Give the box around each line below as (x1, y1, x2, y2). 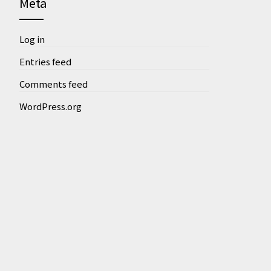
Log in (19, 32, 45, 45)
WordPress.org (19, 99, 82, 113)
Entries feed (19, 54, 71, 68)
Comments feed (19, 77, 88, 90)
